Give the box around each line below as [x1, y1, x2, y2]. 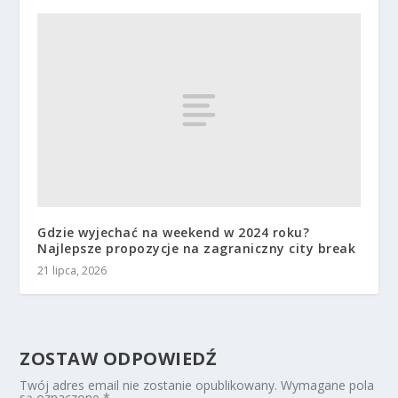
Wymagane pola [281, 377, 375, 394]
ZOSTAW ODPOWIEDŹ [20, 346, 218, 371]
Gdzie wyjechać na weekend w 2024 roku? [37, 224, 310, 242]
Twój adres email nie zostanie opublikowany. [20, 377, 278, 394]
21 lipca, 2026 [37, 263, 107, 279]
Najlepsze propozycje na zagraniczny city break [37, 240, 356, 258]
